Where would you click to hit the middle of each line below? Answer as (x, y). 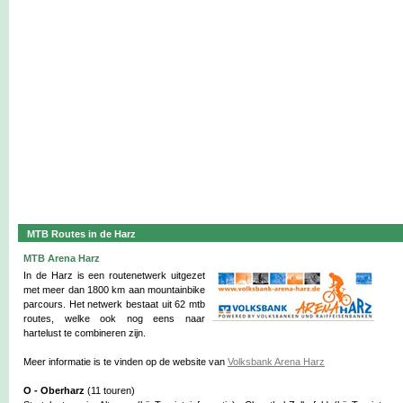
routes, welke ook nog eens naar (114, 318)
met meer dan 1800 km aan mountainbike (114, 290)
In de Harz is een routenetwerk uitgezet (114, 275)
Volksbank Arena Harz (276, 362)
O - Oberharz (54, 390)
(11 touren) (110, 390)
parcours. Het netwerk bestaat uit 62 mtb (114, 304)
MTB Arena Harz (62, 258)
